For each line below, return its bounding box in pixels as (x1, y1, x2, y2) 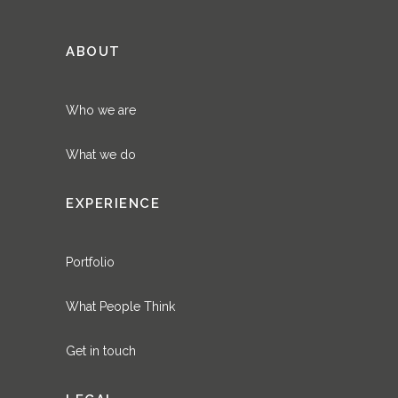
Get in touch (66, 344, 136, 358)
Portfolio (66, 255, 115, 269)
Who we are (66, 103, 136, 117)
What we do (66, 147, 136, 162)
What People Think (66, 299, 175, 314)
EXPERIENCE (66, 195, 160, 211)
